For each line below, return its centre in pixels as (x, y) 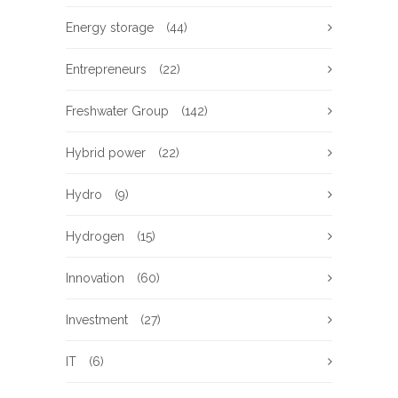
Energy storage (110, 27)
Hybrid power (106, 152)
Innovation (95, 278)
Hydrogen (95, 236)
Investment (97, 319)
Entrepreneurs (106, 69)
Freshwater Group (117, 111)
